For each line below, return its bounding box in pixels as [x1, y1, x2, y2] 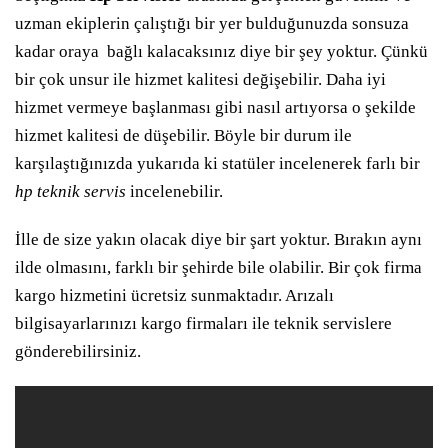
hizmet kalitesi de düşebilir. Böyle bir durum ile [15, 126, 352, 145]
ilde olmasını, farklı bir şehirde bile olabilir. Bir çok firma [15, 258, 422, 277]
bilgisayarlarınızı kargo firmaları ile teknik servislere [15, 314, 392, 333]
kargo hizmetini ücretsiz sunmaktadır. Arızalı [15, 286, 334, 305]
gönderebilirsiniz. [15, 342, 141, 361]
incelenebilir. [126, 182, 223, 201]
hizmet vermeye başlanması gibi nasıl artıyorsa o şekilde [15, 98, 416, 117]
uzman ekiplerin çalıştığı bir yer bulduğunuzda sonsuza [15, 14, 409, 33]
